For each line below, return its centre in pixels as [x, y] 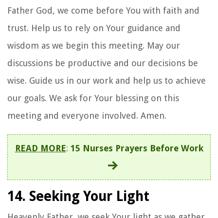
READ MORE [40, 148]
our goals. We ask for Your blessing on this [93, 98]
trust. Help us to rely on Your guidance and [94, 28]
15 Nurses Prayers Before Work [137, 148]
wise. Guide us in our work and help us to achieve [107, 80]
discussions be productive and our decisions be [103, 63]
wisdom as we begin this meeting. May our [94, 45]
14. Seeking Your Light [78, 196]
